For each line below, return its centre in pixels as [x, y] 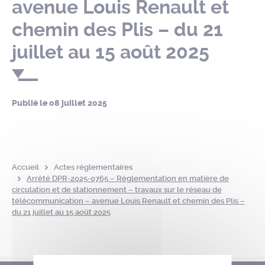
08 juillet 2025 [78, 103]
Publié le [30, 103]
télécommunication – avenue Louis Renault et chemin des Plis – [128, 201]
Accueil [25, 167]
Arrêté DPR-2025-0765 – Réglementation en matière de [127, 178]
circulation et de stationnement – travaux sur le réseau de [117, 190]
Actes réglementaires [93, 167]
